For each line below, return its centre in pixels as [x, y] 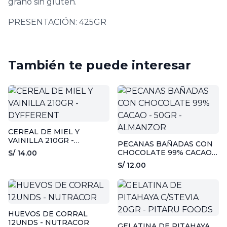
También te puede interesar [100, 65]
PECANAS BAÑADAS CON [165, 144]
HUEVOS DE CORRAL [48, 214]
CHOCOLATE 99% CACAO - [167, 153]
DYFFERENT [31, 149]
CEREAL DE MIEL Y [44, 132]
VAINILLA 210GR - [41, 140]
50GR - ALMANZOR [154, 161]
